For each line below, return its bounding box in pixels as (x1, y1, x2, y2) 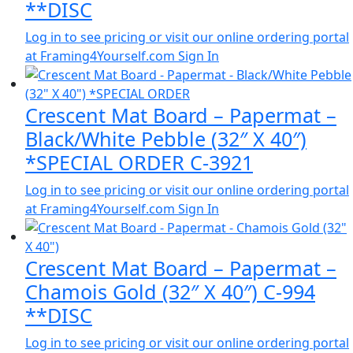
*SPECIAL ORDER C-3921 (25, 149, 253, 176)
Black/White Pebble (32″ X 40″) (25, 125, 307, 153)
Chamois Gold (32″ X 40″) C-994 (25, 278, 315, 306)
